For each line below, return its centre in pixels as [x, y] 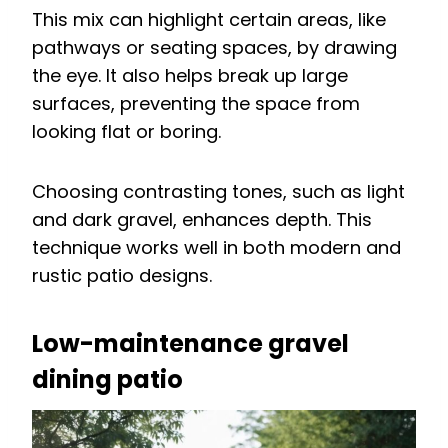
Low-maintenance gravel [190, 343]
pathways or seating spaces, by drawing [214, 47]
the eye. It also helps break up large [190, 75]
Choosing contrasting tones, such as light [218, 191]
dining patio [107, 379]
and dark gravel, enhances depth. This [202, 219]
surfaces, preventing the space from [196, 103]
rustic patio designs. [122, 275]
